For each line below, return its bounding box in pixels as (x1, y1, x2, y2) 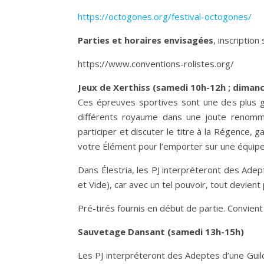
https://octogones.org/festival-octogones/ (78, 11, 252, 22)
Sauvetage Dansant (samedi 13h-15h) (78, 226, 244, 237)
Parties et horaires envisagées (78, 34, 213, 46)
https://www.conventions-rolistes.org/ (78, 58, 234, 70)
